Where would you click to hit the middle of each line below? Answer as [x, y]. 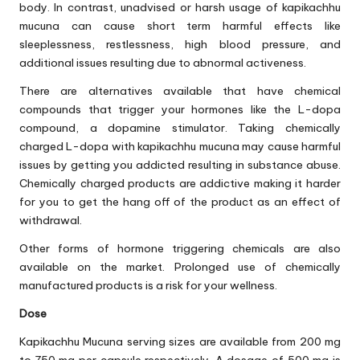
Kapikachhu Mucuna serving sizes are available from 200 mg [180, 342]
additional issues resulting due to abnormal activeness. [163, 63]
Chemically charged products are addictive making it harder [180, 184]
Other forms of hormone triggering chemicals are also [180, 249]
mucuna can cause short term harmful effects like [180, 26]
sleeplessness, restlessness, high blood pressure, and [180, 45]
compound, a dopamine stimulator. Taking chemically [180, 128]
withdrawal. [51, 221]
